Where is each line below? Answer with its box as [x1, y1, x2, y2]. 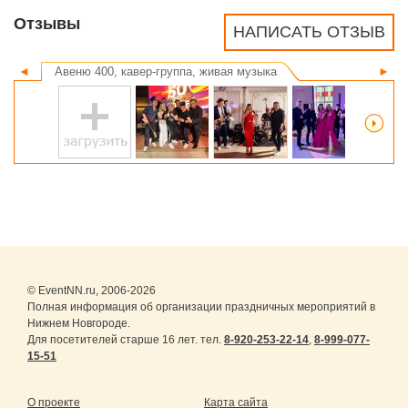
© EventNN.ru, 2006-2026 [27, 284, 156, 298]
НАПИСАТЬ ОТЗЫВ [233, 23, 385, 42]
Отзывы [14, 15, 80, 34]
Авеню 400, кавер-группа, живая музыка [55, 65, 277, 79]
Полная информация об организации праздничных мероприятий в [27, 301, 375, 314]
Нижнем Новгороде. [27, 317, 130, 331]
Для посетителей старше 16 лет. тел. [27, 333, 224, 347]
